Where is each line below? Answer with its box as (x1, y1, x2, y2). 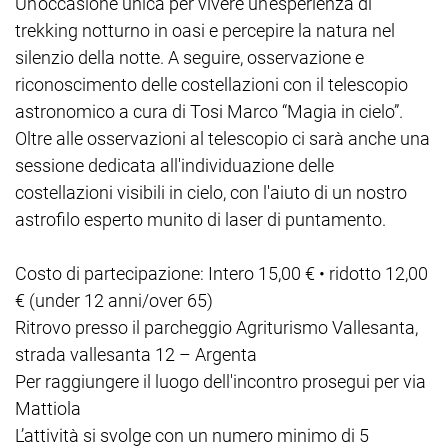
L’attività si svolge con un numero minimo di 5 (15, 424, 369, 446)
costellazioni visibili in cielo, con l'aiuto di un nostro (15, 181, 407, 203)
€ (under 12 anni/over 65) (15, 289, 213, 311)
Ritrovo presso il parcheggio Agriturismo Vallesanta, (15, 316, 418, 338)
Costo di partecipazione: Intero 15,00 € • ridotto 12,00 (15, 262, 428, 284)
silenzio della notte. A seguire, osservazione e (15, 46, 364, 68)
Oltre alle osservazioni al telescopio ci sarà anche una (15, 127, 430, 149)
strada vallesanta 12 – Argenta (15, 343, 257, 365)
